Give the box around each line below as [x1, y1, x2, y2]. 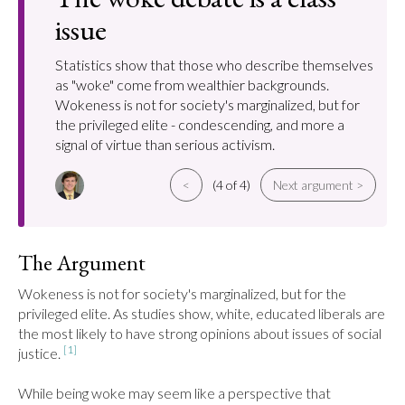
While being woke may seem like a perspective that [18, 384, 331, 401]
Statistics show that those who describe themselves [55, 56, 373, 73]
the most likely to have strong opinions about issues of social [18, 325, 381, 342]
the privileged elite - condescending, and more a [55, 116, 344, 133]
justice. [18, 344, 63, 362]
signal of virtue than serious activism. [55, 136, 275, 153]
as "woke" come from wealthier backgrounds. [55, 76, 329, 93]
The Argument [18, 249, 146, 277]
